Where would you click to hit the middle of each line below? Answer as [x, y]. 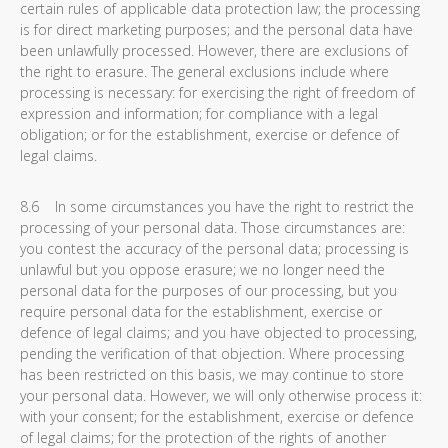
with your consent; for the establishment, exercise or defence [217, 416]
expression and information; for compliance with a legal [199, 113]
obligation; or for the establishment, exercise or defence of [209, 134]
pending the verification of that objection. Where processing [212, 353]
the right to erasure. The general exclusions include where [204, 71]
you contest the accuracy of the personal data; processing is [214, 248]
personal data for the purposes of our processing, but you [208, 290]
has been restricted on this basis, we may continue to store [212, 374]
